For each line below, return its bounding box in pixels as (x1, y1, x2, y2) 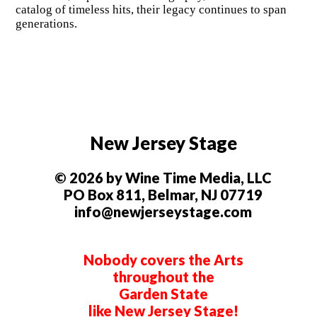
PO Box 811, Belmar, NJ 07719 (64, 186, 263, 204)
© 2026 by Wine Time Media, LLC (54, 169, 272, 187)
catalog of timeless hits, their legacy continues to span (15, 3, 287, 17)
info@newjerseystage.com (74, 203, 253, 221)
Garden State (118, 285, 208, 303)
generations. (15, 17, 77, 31)
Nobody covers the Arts (83, 251, 243, 269)
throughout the (112, 268, 214, 286)
